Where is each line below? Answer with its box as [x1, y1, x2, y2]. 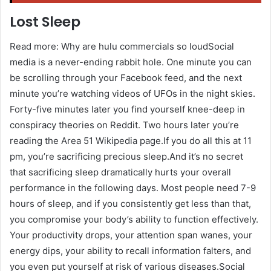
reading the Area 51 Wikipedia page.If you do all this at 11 [10, 134, 252, 146]
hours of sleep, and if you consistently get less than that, [10, 197, 251, 209]
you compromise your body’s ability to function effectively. [10, 213, 258, 225]
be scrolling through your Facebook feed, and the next [10, 71, 242, 83]
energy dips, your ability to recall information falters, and [10, 244, 251, 256]
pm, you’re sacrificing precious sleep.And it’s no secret [10, 150, 243, 162]
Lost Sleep [10, 12, 80, 32]
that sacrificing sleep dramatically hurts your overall [10, 166, 231, 178]
